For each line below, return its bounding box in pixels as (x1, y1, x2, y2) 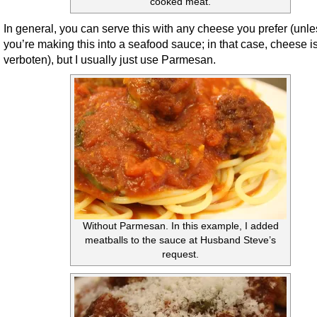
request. (162, 249, 199, 260)
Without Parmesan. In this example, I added (82, 221, 279, 232)
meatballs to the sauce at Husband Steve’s (85, 235, 276, 246)
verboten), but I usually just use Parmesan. (4, 53, 216, 67)
